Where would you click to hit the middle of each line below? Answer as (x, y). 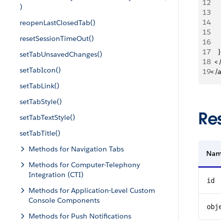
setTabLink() (39, 86)
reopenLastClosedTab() (57, 23)
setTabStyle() (41, 102)
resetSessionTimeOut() (57, 38)
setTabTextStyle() (47, 117)
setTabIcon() (40, 70)
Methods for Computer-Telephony (84, 165)
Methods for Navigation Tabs (76, 149)
